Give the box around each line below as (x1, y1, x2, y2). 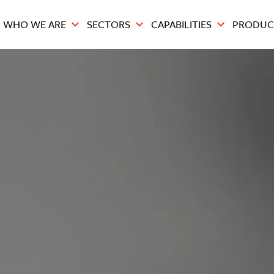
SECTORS (87, 17, 130, 32)
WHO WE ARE (3, 17, 66, 32)
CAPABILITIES (151, 17, 212, 32)
